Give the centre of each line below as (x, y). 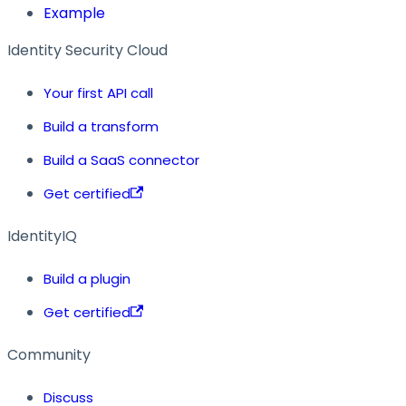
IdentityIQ (42, 236)
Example (74, 13)
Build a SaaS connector (121, 159)
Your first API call (98, 92)
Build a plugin (87, 278)
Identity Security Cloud (87, 50)
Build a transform (101, 126)
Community (49, 354)
